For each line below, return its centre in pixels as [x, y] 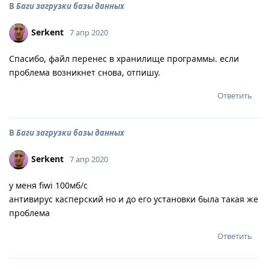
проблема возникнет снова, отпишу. [85, 72]
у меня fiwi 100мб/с [48, 185]
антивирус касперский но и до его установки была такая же [134, 199]
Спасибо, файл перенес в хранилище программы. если [124, 59]
